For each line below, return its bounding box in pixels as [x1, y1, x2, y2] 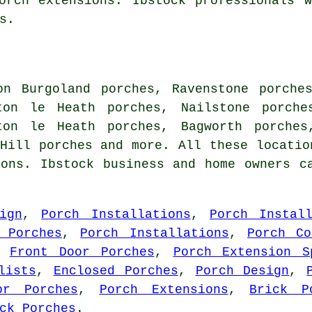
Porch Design [195, 263, 290, 278]
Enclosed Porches [53, 263, 178, 278]
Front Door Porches [9, 244, 155, 259]
